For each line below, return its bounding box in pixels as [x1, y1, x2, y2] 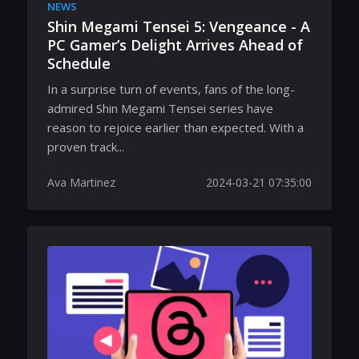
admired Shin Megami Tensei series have [47, 99, 273, 116]
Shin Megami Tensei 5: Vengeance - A [47, 17, 310, 36]
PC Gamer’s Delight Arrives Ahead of [47, 35, 303, 54]
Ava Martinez [47, 174, 115, 190]
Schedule [47, 54, 111, 73]
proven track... [47, 138, 124, 155]
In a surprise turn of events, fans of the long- [47, 80, 295, 97]
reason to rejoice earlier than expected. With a [47, 119, 304, 135]
